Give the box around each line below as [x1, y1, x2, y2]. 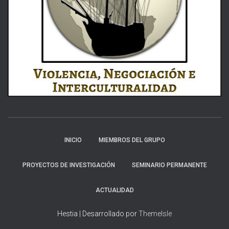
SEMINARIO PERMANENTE [131, 162, 207, 169]
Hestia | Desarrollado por [57, 210, 139, 218]
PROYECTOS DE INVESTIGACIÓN [22, 162, 115, 169]
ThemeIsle [139, 210, 172, 218]
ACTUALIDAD [95, 187, 134, 194]
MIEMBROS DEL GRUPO [98, 136, 165, 144]
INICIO [64, 136, 82, 144]
